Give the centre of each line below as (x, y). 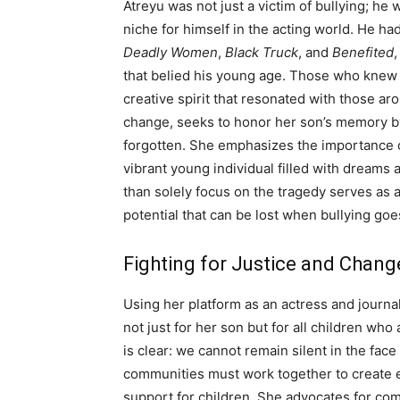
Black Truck (262, 52)
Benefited (363, 52)
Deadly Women (171, 52)
